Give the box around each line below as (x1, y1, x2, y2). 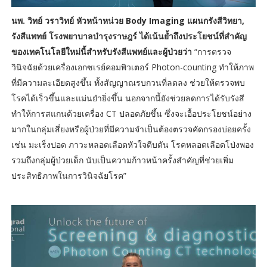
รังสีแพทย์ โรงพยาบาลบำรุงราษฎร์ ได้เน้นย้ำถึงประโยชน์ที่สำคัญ (11, 30, 247, 42)
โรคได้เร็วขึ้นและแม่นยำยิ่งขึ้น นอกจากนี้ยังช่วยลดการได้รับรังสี (11, 92, 244, 104)
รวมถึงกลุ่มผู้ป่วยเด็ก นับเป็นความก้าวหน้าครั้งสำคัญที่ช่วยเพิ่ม (11, 154, 234, 166)
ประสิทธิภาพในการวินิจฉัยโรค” (11, 169, 126, 181)
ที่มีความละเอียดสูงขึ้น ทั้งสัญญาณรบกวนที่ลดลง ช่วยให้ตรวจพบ (11, 76, 245, 88)
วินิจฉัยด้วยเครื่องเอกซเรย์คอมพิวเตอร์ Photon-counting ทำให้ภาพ (11, 61, 254, 73)
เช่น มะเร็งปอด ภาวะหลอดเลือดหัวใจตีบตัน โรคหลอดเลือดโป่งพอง (11, 138, 254, 150)
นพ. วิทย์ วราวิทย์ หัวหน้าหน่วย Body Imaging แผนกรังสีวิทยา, (11, 14, 244, 26)
